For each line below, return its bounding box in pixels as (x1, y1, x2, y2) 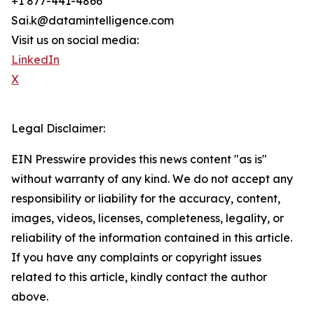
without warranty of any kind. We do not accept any (11, 172, 293, 186)
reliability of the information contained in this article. (11, 231, 292, 245)
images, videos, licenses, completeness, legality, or (11, 211, 284, 226)
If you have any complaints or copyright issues (11, 250, 261, 265)
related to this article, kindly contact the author (11, 270, 267, 285)
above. (11, 289, 48, 304)
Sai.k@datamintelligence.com (11, 13, 174, 28)
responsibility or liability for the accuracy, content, (11, 191, 280, 206)
